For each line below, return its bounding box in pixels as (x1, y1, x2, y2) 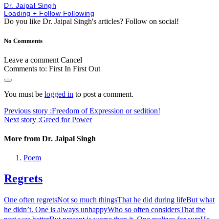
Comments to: (4, 64, 47, 73)
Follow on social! (125, 17, 179, 26)
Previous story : (4, 106, 52, 115)
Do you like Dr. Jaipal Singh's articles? (4, 17, 125, 26)
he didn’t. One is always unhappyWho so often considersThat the (4, 205, 205, 214)
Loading (4, 9, 33, 18)
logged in (44, 89, 73, 98)
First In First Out (49, 64, 100, 73)
